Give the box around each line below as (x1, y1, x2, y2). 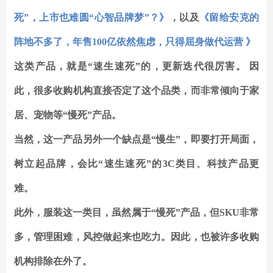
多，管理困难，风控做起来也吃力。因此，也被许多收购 (14, 232, 259, 243)
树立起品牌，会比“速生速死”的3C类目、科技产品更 (14, 158, 259, 169)
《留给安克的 (199, 12, 260, 23)
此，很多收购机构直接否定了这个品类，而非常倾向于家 (14, 85, 259, 96)
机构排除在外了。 (14, 256, 92, 267)
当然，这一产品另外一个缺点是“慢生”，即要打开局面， (14, 134, 259, 145)
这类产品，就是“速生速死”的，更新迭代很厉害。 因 (14, 61, 259, 72)
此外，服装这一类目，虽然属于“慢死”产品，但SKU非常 (14, 207, 259, 218)
